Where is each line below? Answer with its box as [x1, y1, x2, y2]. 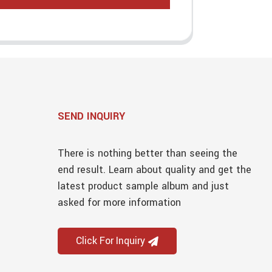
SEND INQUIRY [58, 109, 126, 124]
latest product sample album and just [58, 179, 229, 194]
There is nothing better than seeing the [58, 146, 238, 161]
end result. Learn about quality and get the [58, 163, 252, 177]
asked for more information [58, 195, 182, 210]
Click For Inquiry [76, 234, 146, 248]
